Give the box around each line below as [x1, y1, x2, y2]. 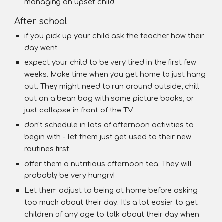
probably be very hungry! [24, 171, 115, 179]
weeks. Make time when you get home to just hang [24, 70, 206, 78]
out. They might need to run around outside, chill [24, 82, 200, 90]
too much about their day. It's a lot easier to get [24, 198, 198, 206]
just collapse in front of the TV [24, 106, 134, 114]
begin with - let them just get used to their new [24, 133, 192, 141]
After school [14, 17, 67, 26]
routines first [24, 145, 70, 153]
